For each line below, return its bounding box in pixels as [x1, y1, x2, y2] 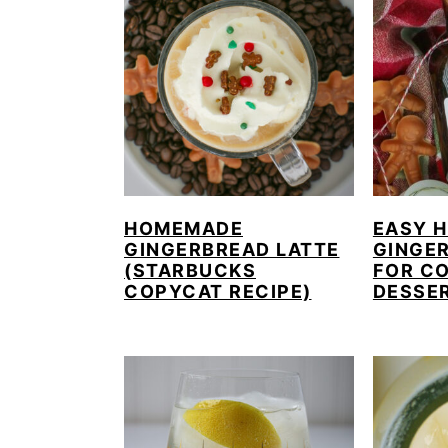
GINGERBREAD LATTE [124, 239, 340, 261]
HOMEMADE [124, 218, 243, 240]
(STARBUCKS [124, 260, 256, 282]
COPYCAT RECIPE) [124, 281, 312, 303]
